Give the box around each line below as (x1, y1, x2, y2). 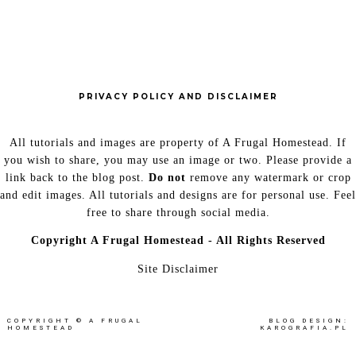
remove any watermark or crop (185, 172, 351, 184)
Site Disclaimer (137, 263, 219, 276)
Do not (148, 172, 186, 184)
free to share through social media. (86, 207, 270, 219)
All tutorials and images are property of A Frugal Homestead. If (10, 137, 346, 149)
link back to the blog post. (5, 172, 149, 184)
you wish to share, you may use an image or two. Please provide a (4, 154, 352, 167)
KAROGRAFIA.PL (260, 324, 350, 332)
